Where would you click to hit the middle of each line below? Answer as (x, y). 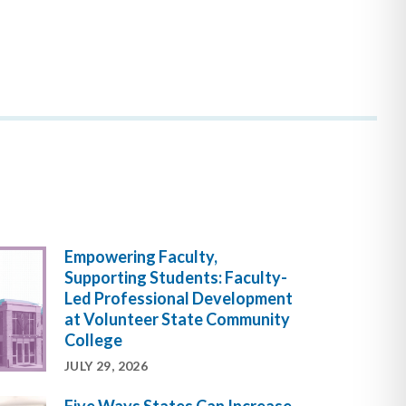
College (93, 340)
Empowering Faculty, (141, 257)
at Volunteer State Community (177, 319)
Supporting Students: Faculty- (176, 278)
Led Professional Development (179, 299)
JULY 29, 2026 (106, 366)
